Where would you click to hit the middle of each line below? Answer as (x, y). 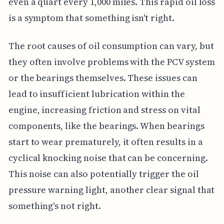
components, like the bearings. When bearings (106, 125)
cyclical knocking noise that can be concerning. (108, 157)
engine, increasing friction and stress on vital (104, 109)
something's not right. (54, 205)
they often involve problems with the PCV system (111, 61)
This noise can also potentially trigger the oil (103, 173)
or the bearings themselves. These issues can (103, 77)
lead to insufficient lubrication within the (96, 93)
